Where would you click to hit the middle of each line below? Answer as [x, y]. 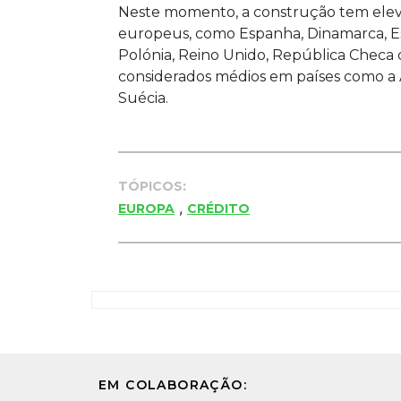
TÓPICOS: [152, 186]
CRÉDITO [218, 208]
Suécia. [143, 98]
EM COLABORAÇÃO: [173, 385]
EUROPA [146, 208]
